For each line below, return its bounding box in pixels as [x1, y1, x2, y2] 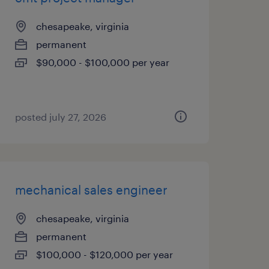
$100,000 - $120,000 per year [35, 249, 173, 260]
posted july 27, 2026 [14, 111, 106, 122]
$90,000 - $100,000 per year [35, 56, 169, 68]
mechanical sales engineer [14, 183, 168, 197]
